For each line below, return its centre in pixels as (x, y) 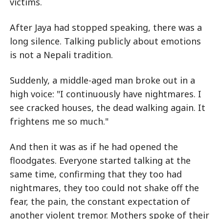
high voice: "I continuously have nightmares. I (106, 94)
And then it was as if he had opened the (94, 147)
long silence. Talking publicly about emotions (105, 41)
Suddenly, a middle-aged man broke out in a (102, 80)
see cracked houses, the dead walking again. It (108, 108)
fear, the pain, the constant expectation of (100, 202)
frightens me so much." (59, 121)
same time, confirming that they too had (96, 174)
